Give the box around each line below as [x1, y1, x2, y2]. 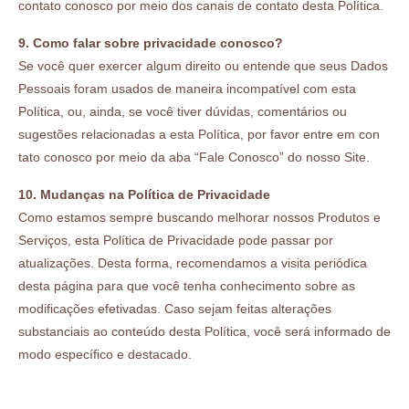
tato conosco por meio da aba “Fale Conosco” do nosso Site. [18, 149, 370, 164]
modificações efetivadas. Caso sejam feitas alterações [18, 300, 331, 316]
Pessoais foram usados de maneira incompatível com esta [18, 80, 356, 96]
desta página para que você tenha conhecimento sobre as [18, 278, 355, 293]
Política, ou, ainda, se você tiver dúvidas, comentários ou [18, 103, 347, 119]
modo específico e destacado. [18, 346, 192, 362]
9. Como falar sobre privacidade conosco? [18, 35, 283, 50]
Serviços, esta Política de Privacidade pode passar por [18, 232, 333, 247]
